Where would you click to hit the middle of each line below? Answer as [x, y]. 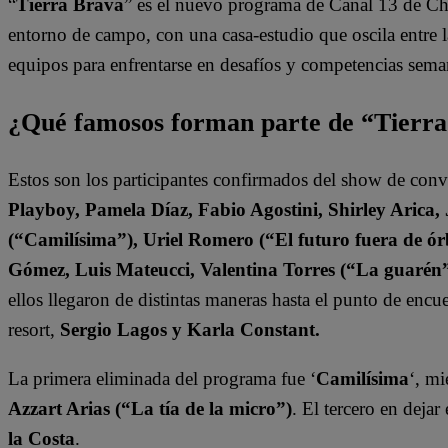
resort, [34, 330]
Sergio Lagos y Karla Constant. [190, 330]
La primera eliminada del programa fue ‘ [162, 379]
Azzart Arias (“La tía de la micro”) [150, 409]
